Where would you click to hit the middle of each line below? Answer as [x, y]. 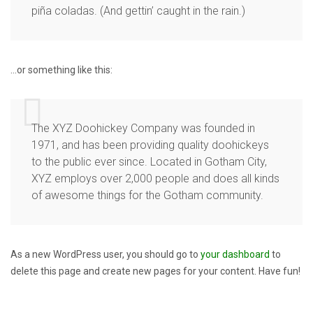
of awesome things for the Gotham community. [147, 195]
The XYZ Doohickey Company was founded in [143, 128]
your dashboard [235, 254]
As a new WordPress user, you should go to [105, 254]
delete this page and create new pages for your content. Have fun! [155, 271]
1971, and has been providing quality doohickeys [150, 145]
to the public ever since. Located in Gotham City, [149, 162]
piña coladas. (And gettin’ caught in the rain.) [138, 11]
